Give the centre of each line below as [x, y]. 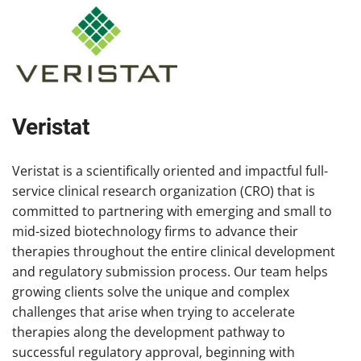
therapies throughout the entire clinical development [174, 252]
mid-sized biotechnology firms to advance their [155, 232]
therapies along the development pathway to [149, 332]
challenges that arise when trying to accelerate [154, 312]
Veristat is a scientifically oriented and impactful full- [170, 171]
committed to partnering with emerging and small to [172, 212]
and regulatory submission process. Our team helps [170, 272]
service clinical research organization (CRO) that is [164, 191]
